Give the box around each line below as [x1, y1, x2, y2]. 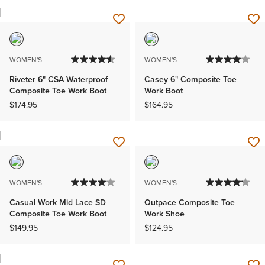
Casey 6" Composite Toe [144, 73, 237, 86]
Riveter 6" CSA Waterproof [9, 73, 108, 86]
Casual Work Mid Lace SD [9, 196, 106, 209]
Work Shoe [144, 208, 185, 221]
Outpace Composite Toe [144, 196, 235, 209]
